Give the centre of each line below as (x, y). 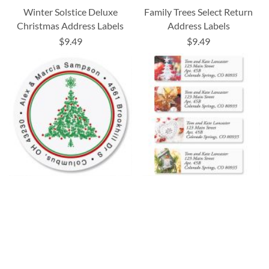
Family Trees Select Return (199, 11)
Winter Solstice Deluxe (70, 11)
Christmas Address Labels (71, 25)
